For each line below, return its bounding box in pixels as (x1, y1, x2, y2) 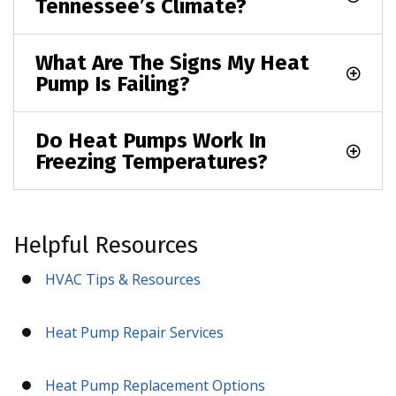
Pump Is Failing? (35, 71, 190, 96)
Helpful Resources (13, 231, 198, 259)
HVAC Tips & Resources (44, 269, 201, 289)
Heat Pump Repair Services (44, 322, 224, 342)
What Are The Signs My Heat (35, 49, 309, 75)
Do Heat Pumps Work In (35, 127, 266, 153)
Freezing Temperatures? (35, 148, 268, 174)
